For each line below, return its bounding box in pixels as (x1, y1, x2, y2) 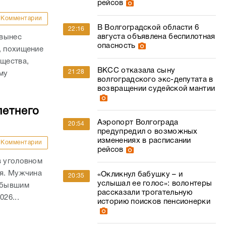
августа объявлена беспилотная (97, 33, 215, 40)
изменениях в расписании (97, 137, 191, 144)
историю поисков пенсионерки (97, 198, 210, 205)
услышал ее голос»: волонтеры (97, 180, 212, 187)
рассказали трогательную (97, 189, 193, 196)
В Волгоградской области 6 (97, 24, 199, 31)
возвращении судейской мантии (97, 85, 215, 92)
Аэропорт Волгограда (97, 119, 179, 126)
